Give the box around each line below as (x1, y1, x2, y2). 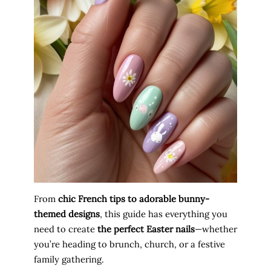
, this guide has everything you (100, 208, 227, 220)
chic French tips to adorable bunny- (58, 193, 209, 205)
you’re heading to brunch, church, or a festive (34, 238, 225, 250)
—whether (195, 223, 237, 235)
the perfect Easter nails (97, 223, 195, 235)
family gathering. (34, 253, 104, 266)
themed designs (34, 208, 100, 220)
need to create (34, 223, 97, 235)
